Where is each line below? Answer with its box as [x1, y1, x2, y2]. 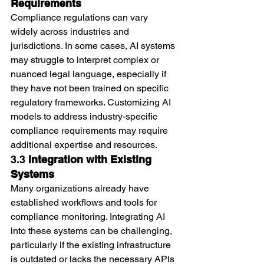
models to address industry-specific [11, 110, 160, 122]
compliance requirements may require [11, 124, 170, 136]
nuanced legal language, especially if [11, 68, 169, 80]
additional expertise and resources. [11, 138, 157, 150]
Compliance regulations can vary [11, 11, 150, 23]
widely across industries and [11, 25, 131, 37]
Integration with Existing [28, 153, 154, 166]
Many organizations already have [11, 182, 151, 194]
